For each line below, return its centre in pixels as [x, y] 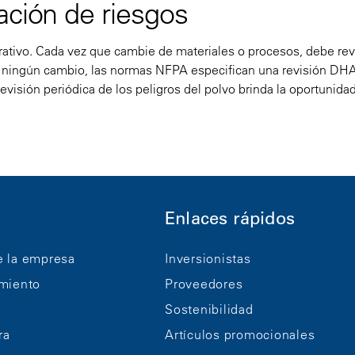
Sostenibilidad [209, 309]
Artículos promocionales [240, 335]
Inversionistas [208, 259]
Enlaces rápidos [230, 218]
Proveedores [204, 284]
